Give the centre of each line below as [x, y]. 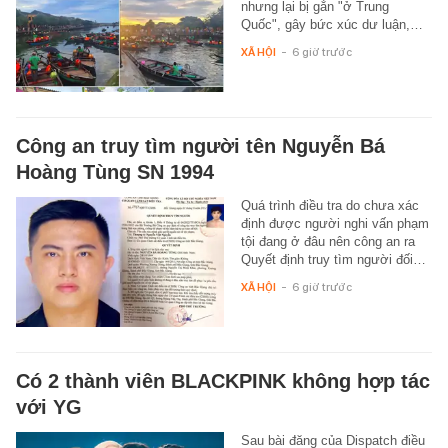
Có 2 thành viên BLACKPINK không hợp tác [223, 380]
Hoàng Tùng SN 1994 [115, 171]
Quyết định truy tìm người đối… [333, 259]
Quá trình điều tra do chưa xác [329, 205]
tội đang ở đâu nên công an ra [327, 241]
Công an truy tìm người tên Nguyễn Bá [200, 145]
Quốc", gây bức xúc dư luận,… [331, 24]
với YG [49, 406]
